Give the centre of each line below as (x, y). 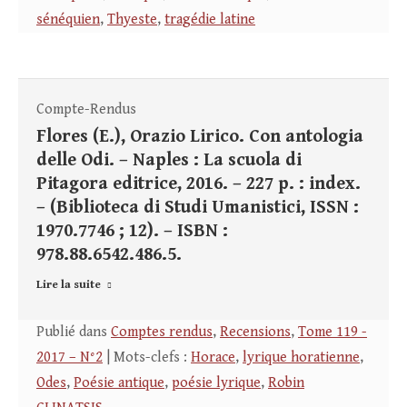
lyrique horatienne (301, 358)
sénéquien (68, 20)
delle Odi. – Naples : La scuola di (169, 161)
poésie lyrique (216, 383)
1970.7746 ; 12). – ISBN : (132, 232)
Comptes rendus (162, 333)
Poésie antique (119, 383)
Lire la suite (69, 285)
